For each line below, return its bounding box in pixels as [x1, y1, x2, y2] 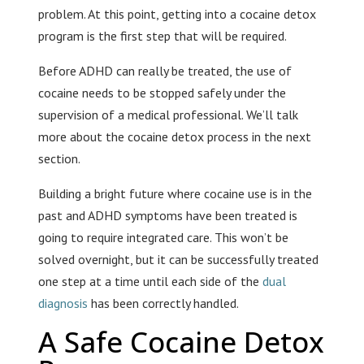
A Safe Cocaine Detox [37, 323, 324, 362]
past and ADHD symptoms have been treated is [37, 207, 297, 224]
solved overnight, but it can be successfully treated [37, 251, 318, 268]
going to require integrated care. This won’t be [37, 229, 288, 246]
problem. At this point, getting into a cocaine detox [37, 6, 316, 23]
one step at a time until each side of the [37, 273, 262, 290]
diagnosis [37, 295, 88, 312]
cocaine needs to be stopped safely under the [37, 84, 286, 102]
